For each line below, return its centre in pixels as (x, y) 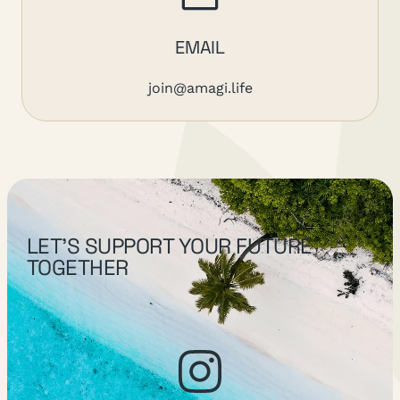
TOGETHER (77, 267)
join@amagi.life (200, 87)
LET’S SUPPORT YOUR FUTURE (169, 246)
